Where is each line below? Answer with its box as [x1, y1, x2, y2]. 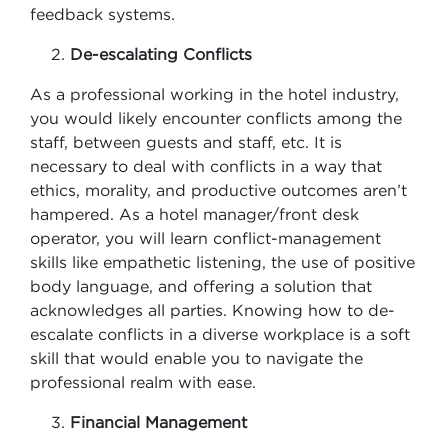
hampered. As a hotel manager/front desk [30, 205, 359, 223]
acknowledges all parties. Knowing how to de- [30, 301, 395, 319]
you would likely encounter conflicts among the [30, 109, 402, 127]
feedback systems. [30, 5, 180, 23]
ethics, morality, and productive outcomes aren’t [30, 181, 407, 199]
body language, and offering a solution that [30, 277, 372, 295]
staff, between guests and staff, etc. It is [30, 133, 342, 151]
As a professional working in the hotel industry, [30, 85, 399, 103]
